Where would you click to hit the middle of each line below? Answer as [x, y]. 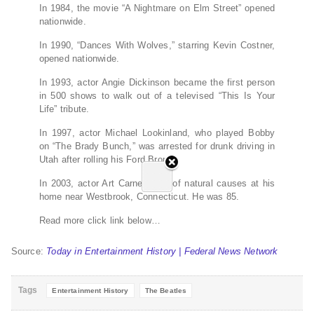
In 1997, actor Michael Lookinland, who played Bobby [157, 132]
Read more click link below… [100, 220]
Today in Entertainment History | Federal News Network [162, 251]
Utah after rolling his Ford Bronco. [110, 159]
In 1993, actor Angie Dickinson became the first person [157, 82]
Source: [29, 251]
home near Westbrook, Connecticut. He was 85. [139, 196]
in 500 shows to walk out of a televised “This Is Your [157, 95]
